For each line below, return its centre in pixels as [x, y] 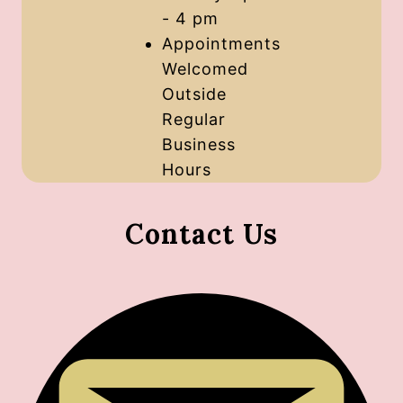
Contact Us [201, 234]
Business [199, 145]
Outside [194, 94]
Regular [194, 120]
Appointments [221, 44]
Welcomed [205, 69]
